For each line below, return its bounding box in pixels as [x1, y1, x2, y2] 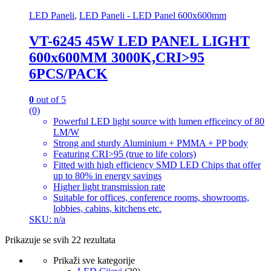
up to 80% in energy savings [53, 170, 162, 181]
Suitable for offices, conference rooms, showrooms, [53, 192, 249, 203]
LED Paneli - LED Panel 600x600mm [79, 10, 226, 21]
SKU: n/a [29, 214, 65, 224]
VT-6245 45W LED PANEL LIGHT [29, 33, 250, 49]
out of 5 [34, 94, 66, 105]
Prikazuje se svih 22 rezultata [5, 234, 116, 245]
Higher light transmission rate [53, 181, 165, 192]
